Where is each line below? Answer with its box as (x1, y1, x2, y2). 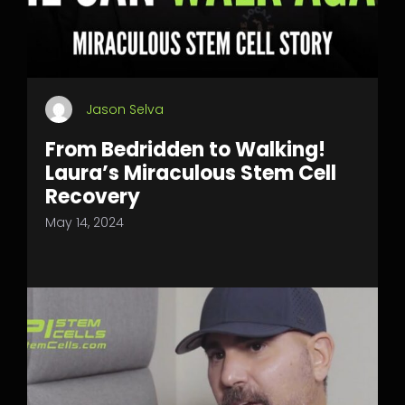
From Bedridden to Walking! (45, 136, 325, 164)
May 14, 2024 (45, 213, 124, 231)
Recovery (45, 183, 140, 211)
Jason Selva (86, 100, 164, 118)
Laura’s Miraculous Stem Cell (45, 159, 336, 187)
